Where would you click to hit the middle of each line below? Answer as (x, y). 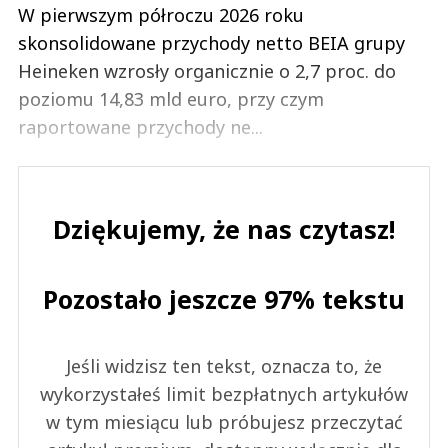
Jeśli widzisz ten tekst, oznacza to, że (224, 365)
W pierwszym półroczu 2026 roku (161, 14)
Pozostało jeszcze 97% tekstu (224, 298)
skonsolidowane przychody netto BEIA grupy (211, 42)
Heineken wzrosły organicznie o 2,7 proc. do (207, 70)
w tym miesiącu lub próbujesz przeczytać (224, 421)
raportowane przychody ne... (140, 126)
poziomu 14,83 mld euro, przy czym (171, 98)
